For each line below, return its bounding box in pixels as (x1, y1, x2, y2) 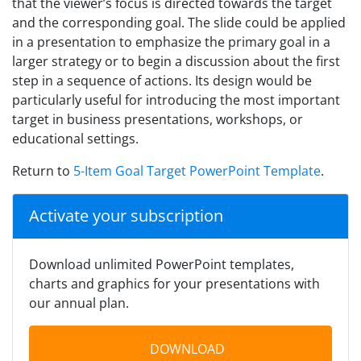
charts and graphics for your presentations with (29, 274, 320, 293)
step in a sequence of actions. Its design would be (12, 71, 312, 89)
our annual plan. (29, 293, 129, 312)
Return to (12, 161, 73, 180)
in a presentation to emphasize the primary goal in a (12, 32, 330, 51)
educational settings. (12, 129, 139, 147)
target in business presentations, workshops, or (12, 110, 303, 128)
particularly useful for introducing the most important (12, 90, 340, 109)
